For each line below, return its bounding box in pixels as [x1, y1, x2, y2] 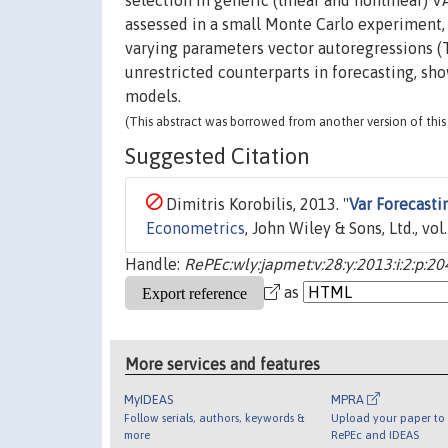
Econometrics [146, 219, 245, 238]
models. [125, 87, 181, 106]
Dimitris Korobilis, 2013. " [162, 195, 349, 214]
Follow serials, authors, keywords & [124, 410, 305, 424]
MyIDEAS [124, 391, 174, 407]
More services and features [125, 354, 321, 373]
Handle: [125, 255, 184, 274]
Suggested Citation [125, 143, 310, 170]
